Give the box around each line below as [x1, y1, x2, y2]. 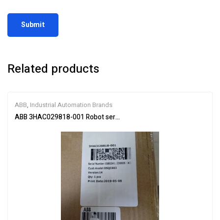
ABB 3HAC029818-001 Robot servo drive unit [15, 111, 153, 122]
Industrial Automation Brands [30, 100, 112, 110]
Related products [7, 60, 99, 78]
